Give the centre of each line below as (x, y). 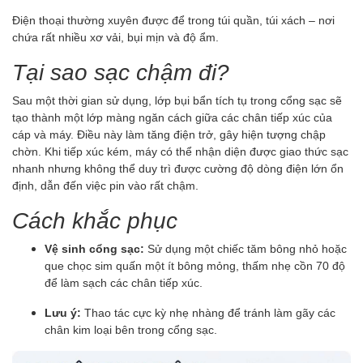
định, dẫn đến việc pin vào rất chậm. (105, 186)
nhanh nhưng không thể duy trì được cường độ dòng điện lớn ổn (178, 169)
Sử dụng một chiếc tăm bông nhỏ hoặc (246, 249)
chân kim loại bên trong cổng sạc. (131, 330)
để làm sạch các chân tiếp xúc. (124, 283)
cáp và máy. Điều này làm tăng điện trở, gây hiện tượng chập (169, 135)
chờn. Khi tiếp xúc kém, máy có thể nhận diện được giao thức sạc (180, 152)
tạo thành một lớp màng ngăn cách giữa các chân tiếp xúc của (172, 117)
